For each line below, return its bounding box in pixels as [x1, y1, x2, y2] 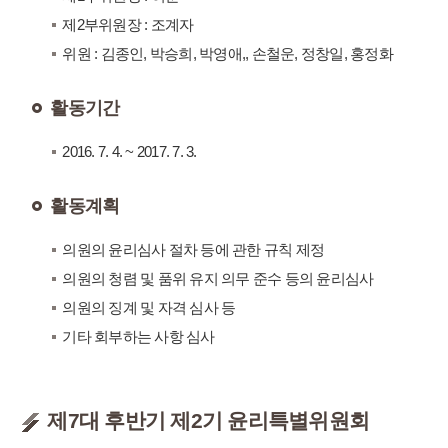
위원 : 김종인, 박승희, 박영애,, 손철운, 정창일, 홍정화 [62, 45, 393, 62]
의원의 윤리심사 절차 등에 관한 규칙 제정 [62, 241, 325, 258]
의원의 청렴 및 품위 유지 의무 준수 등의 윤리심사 [62, 270, 374, 287]
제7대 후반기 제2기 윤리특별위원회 [47, 409, 370, 432]
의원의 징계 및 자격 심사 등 [62, 299, 236, 316]
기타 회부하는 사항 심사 [62, 328, 215, 345]
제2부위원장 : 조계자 [62, 16, 194, 33]
